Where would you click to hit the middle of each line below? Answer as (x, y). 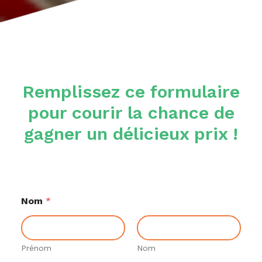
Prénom (36, 248)
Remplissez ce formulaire (131, 91)
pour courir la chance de (131, 112)
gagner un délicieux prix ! (131, 133)
